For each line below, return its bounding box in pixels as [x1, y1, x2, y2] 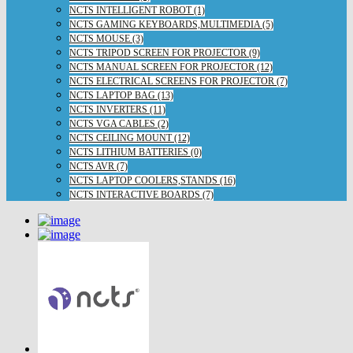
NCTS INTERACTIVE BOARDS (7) [69, 189, 214, 201]
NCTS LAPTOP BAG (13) [69, 90, 173, 102]
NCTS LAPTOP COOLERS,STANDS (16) [69, 175, 236, 187]
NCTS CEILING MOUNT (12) [69, 132, 190, 144]
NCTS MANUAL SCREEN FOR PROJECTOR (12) [69, 61, 273, 73]
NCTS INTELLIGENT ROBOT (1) [69, 5, 205, 17]
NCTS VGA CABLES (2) [69, 118, 169, 130]
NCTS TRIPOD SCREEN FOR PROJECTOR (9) [69, 47, 260, 59]
